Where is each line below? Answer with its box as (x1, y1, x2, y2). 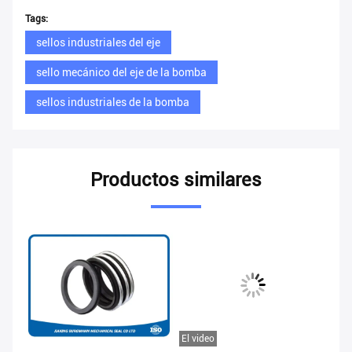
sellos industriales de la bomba (36, 96, 189, 109)
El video (181, 333, 214, 345)
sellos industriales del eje (36, 36, 160, 49)
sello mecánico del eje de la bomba (36, 66, 207, 79)
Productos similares (90, 169, 262, 192)
